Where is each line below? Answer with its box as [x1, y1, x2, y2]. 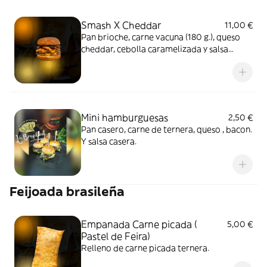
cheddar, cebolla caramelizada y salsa [81, 44, 228, 54]
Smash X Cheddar [81, 19, 161, 31]
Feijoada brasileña [10, 184, 125, 200]
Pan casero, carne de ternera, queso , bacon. [81, 124, 252, 135]
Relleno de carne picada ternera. [81, 243, 209, 253]
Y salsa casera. [81, 136, 136, 147]
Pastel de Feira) [81, 230, 150, 242]
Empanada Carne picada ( [81, 218, 197, 230]
